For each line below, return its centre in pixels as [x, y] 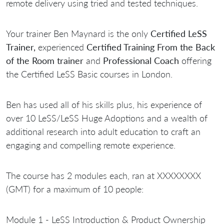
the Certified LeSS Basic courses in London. [89, 74]
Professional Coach [142, 60]
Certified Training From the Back [151, 47]
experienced [62, 47]
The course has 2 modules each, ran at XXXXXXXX [103, 175]
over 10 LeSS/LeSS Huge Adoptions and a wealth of [107, 118]
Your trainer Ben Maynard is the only [78, 33]
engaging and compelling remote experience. [91, 145]
